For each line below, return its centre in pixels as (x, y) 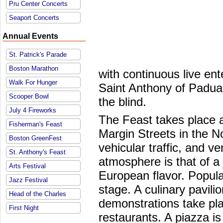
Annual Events (30, 36)
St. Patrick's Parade (38, 55)
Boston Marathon (34, 68)
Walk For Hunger (33, 82)
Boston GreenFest (35, 138)
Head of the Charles (38, 194)
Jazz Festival (28, 180)
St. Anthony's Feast (37, 152)
